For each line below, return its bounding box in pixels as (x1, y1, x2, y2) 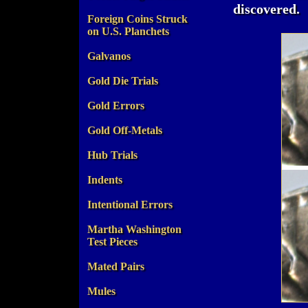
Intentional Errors (87, 198, 173, 210)
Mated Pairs (87, 260, 144, 272)
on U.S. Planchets (87, 25, 169, 37)
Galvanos (87, 49, 131, 62)
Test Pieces (87, 235, 137, 247)
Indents (87, 173, 122, 186)
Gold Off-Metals (87, 124, 162, 136)
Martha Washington (87, 223, 181, 235)
